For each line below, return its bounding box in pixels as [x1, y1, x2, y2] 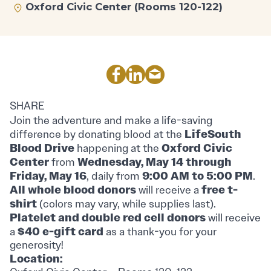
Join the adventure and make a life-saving [10, 113, 212, 127]
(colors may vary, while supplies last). [37, 197, 216, 211]
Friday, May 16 [10, 168, 87, 183]
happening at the [74, 141, 162, 155]
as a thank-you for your [103, 224, 217, 238]
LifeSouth [184, 126, 241, 141]
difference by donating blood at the [10, 127, 184, 141]
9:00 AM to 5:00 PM [142, 168, 253, 183]
